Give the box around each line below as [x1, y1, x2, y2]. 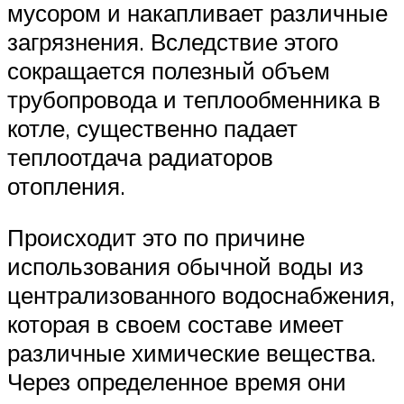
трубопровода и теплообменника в [7, 84, 381, 114]
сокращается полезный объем [7, 55, 330, 85]
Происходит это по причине [7, 223, 305, 252]
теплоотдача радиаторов [7, 142, 273, 171]
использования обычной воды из [7, 252, 363, 281]
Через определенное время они [7, 367, 346, 397]
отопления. [7, 170, 125, 200]
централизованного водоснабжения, [7, 280, 395, 310]
